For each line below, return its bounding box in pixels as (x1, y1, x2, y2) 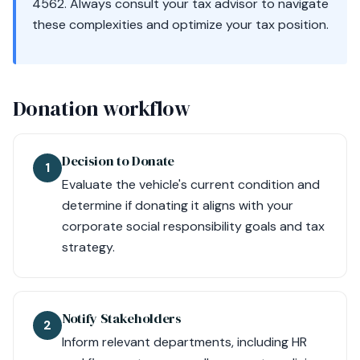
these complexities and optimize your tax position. (32, 16, 329, 33)
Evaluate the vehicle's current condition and (62, 176, 320, 193)
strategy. (62, 239, 115, 256)
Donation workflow (13, 94, 190, 123)
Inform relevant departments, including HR (62, 333, 307, 350)
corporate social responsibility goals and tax (62, 218, 325, 235)
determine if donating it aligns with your (62, 197, 293, 214)
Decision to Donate (62, 152, 174, 170)
